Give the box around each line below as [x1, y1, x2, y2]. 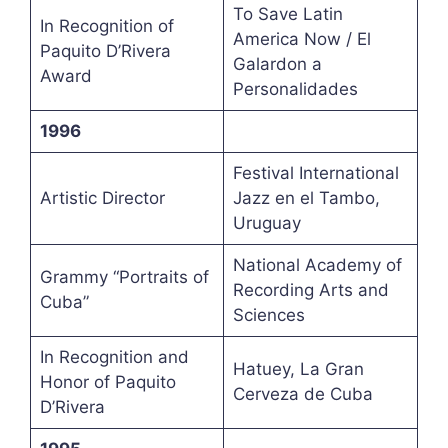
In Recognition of [39, 16, 174, 37]
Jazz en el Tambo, [232, 188, 380, 209]
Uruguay [232, 213, 301, 234]
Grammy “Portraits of [39, 267, 209, 288]
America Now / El [232, 29, 371, 50]
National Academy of [232, 255, 402, 276]
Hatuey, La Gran [232, 359, 364, 380]
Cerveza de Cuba [232, 384, 373, 405]
